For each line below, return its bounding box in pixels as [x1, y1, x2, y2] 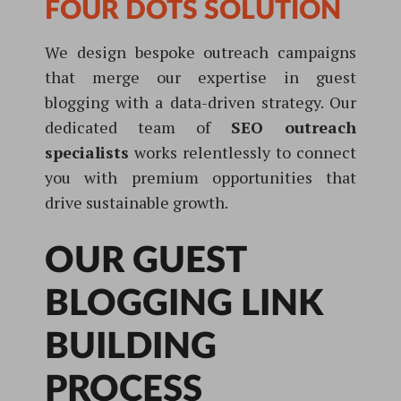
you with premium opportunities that [45, 166, 356, 188]
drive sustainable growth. [45, 192, 228, 213]
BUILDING [45, 329, 217, 365]
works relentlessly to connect [129, 141, 356, 163]
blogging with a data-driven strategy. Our [45, 91, 356, 113]
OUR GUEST [45, 243, 246, 279]
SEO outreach [231, 116, 356, 138]
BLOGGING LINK [45, 286, 323, 322]
